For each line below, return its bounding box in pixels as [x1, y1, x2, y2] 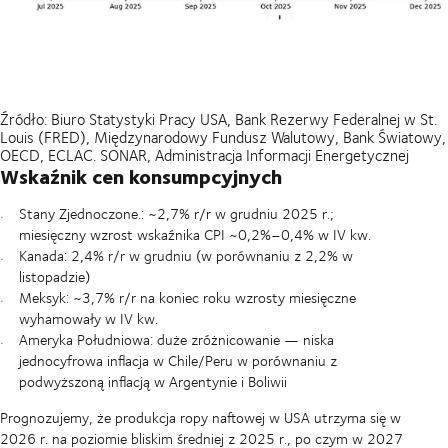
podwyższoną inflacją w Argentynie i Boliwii [18, 370, 287, 392]
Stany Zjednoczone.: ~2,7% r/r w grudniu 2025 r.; [18, 202, 334, 224]
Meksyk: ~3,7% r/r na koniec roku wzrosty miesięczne [18, 286, 356, 308]
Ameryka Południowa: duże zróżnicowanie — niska [18, 328, 334, 350]
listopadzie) [18, 265, 90, 287]
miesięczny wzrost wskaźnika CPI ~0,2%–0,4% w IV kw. [18, 223, 371, 245]
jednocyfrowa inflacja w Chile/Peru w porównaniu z [18, 349, 337, 371]
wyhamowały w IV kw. [18, 307, 158, 329]
